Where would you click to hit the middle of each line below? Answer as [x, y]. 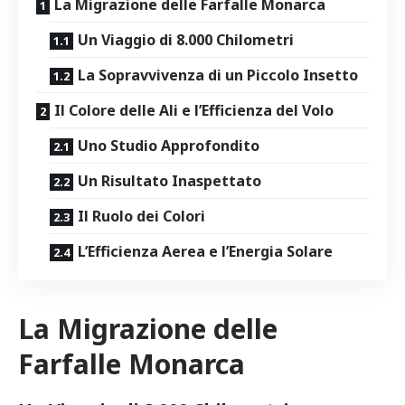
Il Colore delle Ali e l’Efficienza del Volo [194, 110]
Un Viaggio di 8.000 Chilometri [186, 39]
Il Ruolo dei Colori [141, 216]
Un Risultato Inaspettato [170, 180]
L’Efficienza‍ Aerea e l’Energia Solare [205, 251]
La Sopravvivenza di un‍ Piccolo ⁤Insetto [218, 75]
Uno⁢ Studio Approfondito [169, 145]
